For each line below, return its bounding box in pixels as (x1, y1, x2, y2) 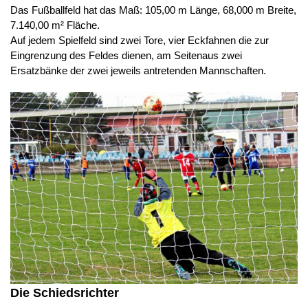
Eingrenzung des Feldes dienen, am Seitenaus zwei (10, 49, 242, 62)
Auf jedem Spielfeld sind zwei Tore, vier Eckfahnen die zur (10, 34, 269, 47)
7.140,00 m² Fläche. (10, 19, 100, 32)
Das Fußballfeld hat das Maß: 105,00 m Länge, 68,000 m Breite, (10, 4, 296, 16)
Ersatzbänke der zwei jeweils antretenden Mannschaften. (10, 65, 266, 77)
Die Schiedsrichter (10, 286, 119, 300)
